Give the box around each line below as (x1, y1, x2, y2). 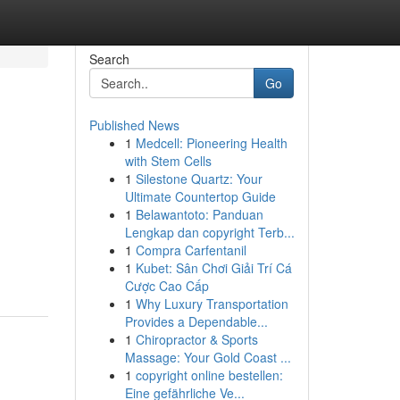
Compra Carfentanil (135, 241, 246, 259)
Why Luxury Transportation (135, 295, 288, 312)
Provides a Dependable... (124, 312, 268, 330)
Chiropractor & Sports (135, 330, 258, 348)
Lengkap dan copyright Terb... (124, 223, 295, 241)
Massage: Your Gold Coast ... (124, 348, 291, 366)
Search (88, 50, 129, 68)
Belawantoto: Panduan (135, 205, 263, 223)
